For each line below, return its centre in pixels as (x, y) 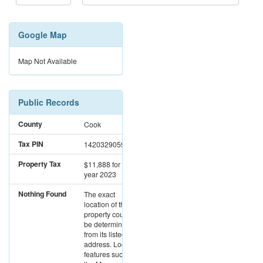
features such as (110, 254)
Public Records (49, 102)
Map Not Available (48, 61)
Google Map (43, 35)
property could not (113, 214)
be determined (107, 224)
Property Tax (40, 164)
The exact (100, 194)
